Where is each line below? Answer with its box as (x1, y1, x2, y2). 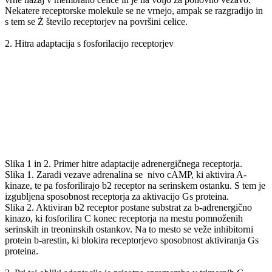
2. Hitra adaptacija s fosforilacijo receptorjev (5, 38, 174, 49)
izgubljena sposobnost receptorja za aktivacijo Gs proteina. (5, 191, 229, 202)
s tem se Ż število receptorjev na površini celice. (5, 16, 188, 27)
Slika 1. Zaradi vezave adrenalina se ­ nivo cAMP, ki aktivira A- (5, 169, 246, 180)
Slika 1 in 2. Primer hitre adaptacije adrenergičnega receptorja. (5, 158, 242, 169)
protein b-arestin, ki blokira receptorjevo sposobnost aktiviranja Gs (5, 234, 259, 245)
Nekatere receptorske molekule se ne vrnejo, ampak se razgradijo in (5, 5, 263, 16)
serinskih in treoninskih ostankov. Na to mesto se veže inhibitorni (5, 223, 253, 234)
